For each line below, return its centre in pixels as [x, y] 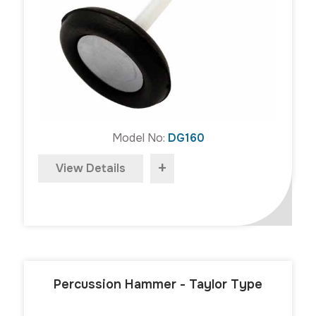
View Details [91, 168]
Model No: [140, 138]
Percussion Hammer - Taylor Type [158, 284]
